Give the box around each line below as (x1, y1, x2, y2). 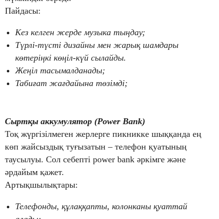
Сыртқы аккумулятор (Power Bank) (5, 116, 145, 127)
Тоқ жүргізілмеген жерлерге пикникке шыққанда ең (5, 129, 201, 139)
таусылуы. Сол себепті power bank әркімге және (5, 154, 186, 165)
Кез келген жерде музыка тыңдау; (15, 27, 145, 38)
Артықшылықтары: (5, 180, 78, 190)
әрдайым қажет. (5, 167, 64, 177)
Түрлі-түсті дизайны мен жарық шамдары (15, 40, 178, 50)
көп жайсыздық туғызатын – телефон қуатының (5, 142, 187, 152)
